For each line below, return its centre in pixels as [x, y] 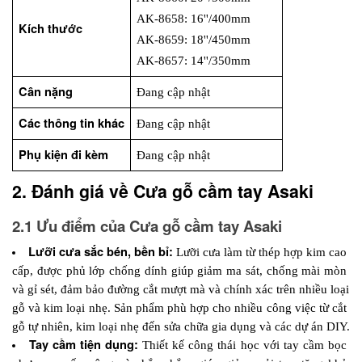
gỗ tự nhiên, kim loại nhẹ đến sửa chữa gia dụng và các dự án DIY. [181, 327]
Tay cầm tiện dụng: [86, 345]
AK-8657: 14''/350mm [196, 61]
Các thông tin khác [71, 124]
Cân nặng [45, 92]
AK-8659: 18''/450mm [196, 40]
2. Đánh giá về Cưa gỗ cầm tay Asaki [163, 192]
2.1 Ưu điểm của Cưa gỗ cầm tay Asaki [147, 226]
